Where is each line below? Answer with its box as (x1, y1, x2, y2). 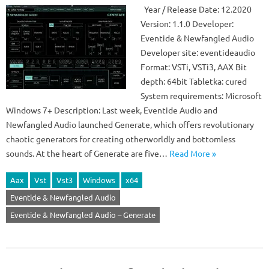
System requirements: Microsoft (141, 90, 262, 101)
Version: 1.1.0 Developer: (141, 18, 234, 29)
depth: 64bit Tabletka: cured (141, 76, 247, 86)
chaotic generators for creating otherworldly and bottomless (6, 133, 235, 144)
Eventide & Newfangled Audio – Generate (10, 210, 156, 220)
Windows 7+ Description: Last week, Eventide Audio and (6, 104, 217, 115)
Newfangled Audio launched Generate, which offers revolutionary (6, 119, 254, 130)
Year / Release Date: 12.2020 (141, 4, 252, 14)
